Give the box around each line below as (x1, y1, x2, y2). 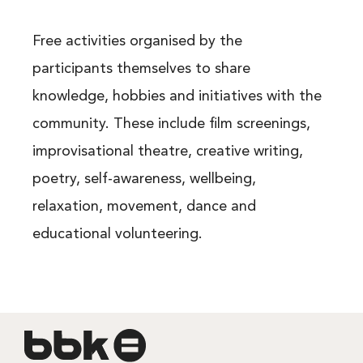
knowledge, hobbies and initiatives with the (32, 89, 322, 105)
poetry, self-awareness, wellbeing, (32, 172, 256, 187)
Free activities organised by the (32, 34, 242, 49)
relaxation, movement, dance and (32, 199, 256, 215)
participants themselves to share (32, 62, 250, 77)
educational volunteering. (32, 227, 203, 242)
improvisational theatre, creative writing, (32, 144, 303, 160)
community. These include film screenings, (32, 117, 310, 132)
